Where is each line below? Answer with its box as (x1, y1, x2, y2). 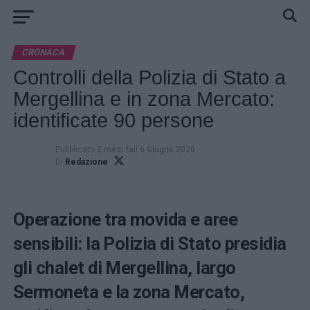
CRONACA (20, 47, 66, 57)
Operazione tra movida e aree (12, 209, 238, 230)
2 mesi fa (96, 145, 134, 154)
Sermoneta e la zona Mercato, (12, 282, 245, 302)
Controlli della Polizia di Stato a (12, 66, 286, 89)
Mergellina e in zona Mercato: (12, 88, 275, 110)
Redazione (64, 157, 108, 167)
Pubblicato (55, 145, 95, 154)
